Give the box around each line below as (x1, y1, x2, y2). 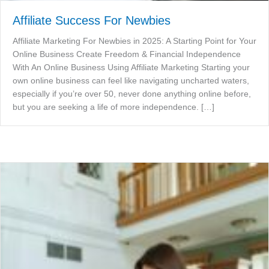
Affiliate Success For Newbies (13, 14, 171, 28)
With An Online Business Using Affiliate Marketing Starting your (13, 62, 250, 73)
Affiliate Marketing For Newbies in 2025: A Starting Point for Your (13, 36, 256, 46)
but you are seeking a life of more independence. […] (13, 102, 214, 112)
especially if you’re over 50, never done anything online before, (13, 89, 251, 99)
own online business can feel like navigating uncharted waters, (13, 76, 249, 86)
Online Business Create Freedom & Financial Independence (13, 49, 241, 59)
